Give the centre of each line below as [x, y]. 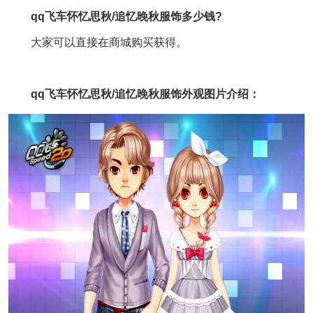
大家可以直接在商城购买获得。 [98, 42]
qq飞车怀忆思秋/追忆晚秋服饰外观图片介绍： [134, 94]
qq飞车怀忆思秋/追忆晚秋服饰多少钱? [115, 16]
